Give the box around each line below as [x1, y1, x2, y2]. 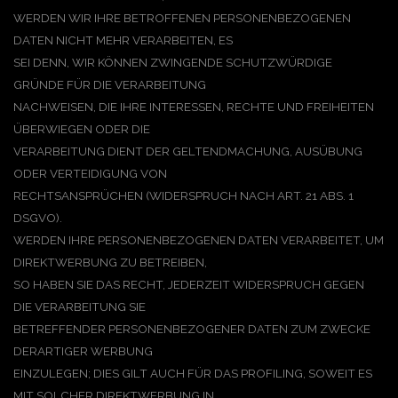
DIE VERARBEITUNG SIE [13, 299, 146, 314]
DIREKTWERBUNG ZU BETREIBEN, [13, 255, 207, 269]
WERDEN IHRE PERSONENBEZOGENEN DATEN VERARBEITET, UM [13, 233, 384, 247]
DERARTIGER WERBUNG [13, 344, 153, 358]
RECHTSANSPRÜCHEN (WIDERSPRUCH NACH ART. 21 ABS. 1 [13, 188, 354, 203]
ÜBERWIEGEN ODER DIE [13, 122, 150, 136]
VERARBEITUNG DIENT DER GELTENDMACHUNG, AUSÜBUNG [13, 144, 362, 158]
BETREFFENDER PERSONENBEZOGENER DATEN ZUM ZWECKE [13, 322, 370, 336]
